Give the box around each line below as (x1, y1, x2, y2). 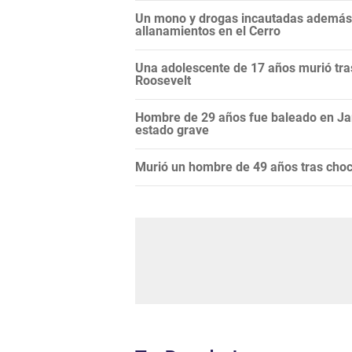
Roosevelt (135, 73, 191, 89)
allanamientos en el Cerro (135, 24, 280, 39)
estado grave (135, 123, 209, 138)
